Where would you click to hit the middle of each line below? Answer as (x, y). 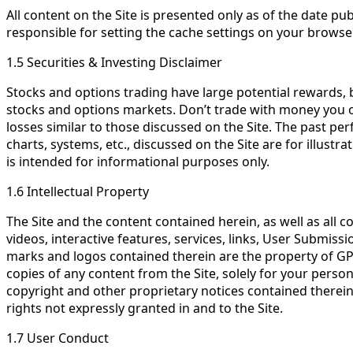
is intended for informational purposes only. (138, 162)
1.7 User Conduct (58, 338)
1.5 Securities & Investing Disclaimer (114, 62)
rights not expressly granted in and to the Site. (145, 308)
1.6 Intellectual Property (78, 191)
